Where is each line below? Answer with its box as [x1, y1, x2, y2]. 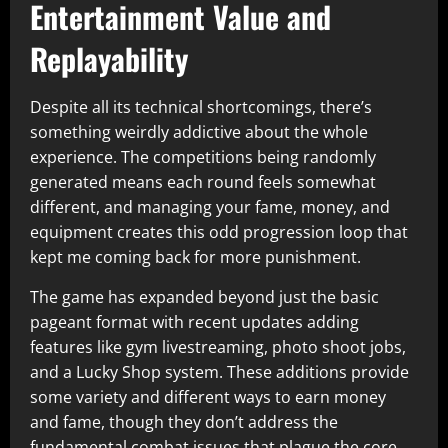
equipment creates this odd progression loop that [30, 221, 408, 243]
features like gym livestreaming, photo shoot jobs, [30, 336, 406, 358]
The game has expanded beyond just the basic [30, 286, 379, 308]
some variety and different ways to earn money [30, 386, 386, 408]
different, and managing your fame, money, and [30, 196, 390, 218]
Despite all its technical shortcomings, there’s [30, 96, 372, 118]
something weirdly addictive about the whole [30, 121, 368, 143]
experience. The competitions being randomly [30, 146, 376, 168]
